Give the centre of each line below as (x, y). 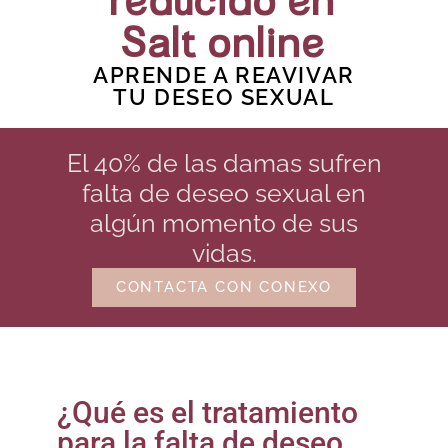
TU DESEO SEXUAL (224, 97)
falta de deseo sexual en (224, 193)
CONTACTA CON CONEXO (224, 287)
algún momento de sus (224, 223)
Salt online (224, 43)
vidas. (224, 253)
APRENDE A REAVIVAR (224, 75)
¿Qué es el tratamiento (207, 413)
